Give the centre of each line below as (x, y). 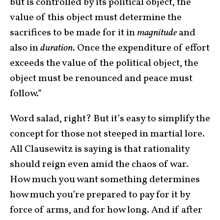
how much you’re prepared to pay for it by (100, 195)
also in (25, 48)
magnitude (157, 33)
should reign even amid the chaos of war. (99, 165)
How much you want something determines (105, 180)
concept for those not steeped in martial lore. (107, 134)
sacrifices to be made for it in (73, 33)
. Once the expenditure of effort (141, 48)
